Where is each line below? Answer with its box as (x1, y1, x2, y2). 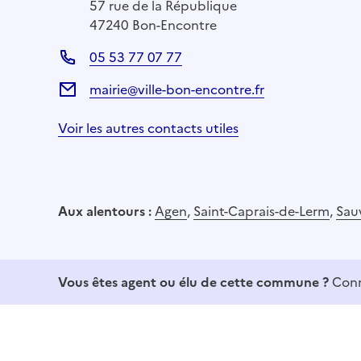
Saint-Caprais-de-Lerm (193, 201, 330, 221)
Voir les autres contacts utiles (58, 118, 239, 138)
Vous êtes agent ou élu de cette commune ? (58, 272, 329, 292)
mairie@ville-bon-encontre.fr (89, 79, 264, 99)
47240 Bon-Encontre (89, 15, 217, 35)
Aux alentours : (58, 201, 155, 221)
